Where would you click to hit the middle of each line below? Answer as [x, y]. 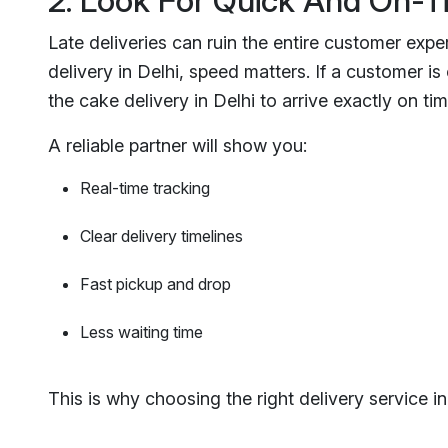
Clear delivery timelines [161, 235]
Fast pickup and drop [155, 283]
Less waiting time [141, 331]
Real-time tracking [145, 187]
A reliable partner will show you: [177, 145]
